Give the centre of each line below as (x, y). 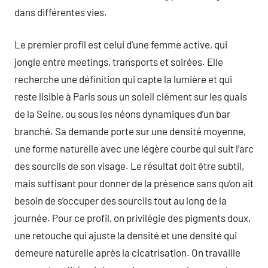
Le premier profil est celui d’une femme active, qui (121, 44)
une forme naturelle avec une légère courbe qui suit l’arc (134, 148)
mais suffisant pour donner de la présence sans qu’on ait (134, 183)
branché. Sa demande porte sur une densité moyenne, (130, 131)
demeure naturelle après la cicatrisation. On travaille (127, 252)
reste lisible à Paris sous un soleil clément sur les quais (131, 96)
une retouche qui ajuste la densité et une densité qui (126, 235)
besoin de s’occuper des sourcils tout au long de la (121, 200)
